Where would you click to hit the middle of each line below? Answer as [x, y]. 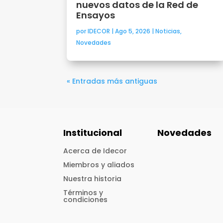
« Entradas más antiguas [112, 81]
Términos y [83, 193]
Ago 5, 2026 [133, 31]
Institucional [93, 133]
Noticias [168, 31]
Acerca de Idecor [95, 151]
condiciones [86, 200]
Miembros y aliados [99, 165]
